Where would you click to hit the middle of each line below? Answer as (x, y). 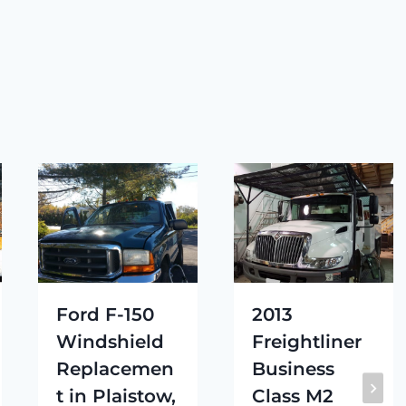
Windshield (110, 341)
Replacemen (115, 368)
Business (293, 368)
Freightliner (306, 341)
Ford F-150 (105, 314)
